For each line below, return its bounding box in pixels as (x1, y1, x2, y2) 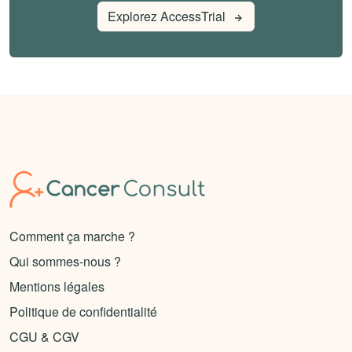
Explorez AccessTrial (108, 7, 225, 26)
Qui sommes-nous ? (9, 252, 121, 271)
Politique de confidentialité (9, 302, 157, 321)
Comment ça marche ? (9, 227, 135, 246)
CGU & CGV (9, 328, 79, 346)
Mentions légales (9, 277, 104, 296)
